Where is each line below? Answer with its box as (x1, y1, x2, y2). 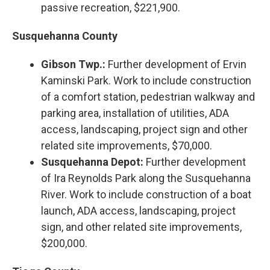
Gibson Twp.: (41, 57, 105, 71)
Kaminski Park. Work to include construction (41, 74, 251, 87)
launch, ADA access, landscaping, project (41, 204, 236, 217)
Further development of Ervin (105, 57, 246, 71)
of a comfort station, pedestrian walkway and (41, 90, 255, 103)
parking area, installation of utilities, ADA (41, 106, 229, 119)
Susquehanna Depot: (41, 155, 143, 168)
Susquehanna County (12, 29, 118, 42)
